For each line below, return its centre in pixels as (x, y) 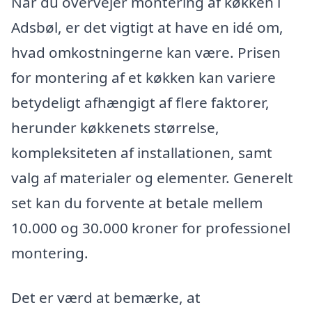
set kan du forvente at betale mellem (137, 203)
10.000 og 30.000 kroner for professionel (151, 228)
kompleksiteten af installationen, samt (142, 153)
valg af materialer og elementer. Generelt (152, 178)
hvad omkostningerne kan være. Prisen (146, 53)
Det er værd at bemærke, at (106, 297)
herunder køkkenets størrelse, (115, 128)
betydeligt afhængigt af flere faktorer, (140, 103)
